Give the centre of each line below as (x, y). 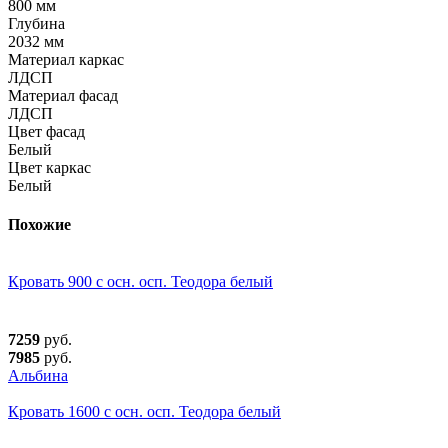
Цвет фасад (46, 131)
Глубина (36, 23)
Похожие (39, 225)
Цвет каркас (49, 167)
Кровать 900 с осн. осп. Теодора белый (140, 282)
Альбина (38, 376)
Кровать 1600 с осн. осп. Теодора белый (144, 412)
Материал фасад (63, 95)
